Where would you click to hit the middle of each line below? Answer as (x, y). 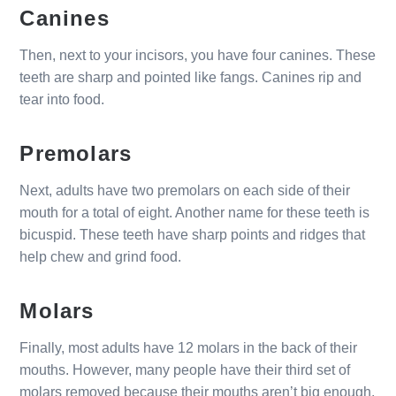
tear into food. (62, 99)
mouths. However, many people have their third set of (185, 369)
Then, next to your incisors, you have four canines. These (198, 55)
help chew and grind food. (101, 256)
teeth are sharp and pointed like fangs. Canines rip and (191, 77)
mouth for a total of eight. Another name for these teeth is (195, 212)
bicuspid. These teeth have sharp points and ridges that (193, 234)
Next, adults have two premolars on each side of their (185, 190)
